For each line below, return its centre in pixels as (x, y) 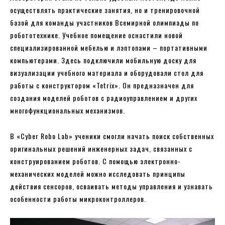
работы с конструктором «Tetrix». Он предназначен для (102, 85)
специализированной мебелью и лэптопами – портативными (109, 48)
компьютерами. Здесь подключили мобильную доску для (103, 60)
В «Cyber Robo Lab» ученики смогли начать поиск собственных (112, 136)
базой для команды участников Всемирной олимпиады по (104, 23)
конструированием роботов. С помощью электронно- (95, 161)
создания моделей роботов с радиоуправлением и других (104, 98)
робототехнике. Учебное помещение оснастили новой (96, 35)
